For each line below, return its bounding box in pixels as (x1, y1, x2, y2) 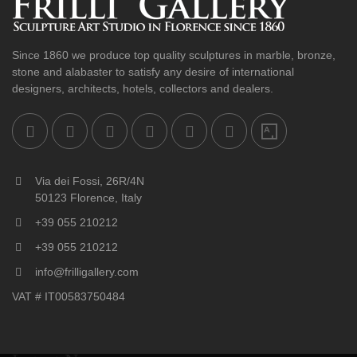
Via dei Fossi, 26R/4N (32, 175, 144, 188)
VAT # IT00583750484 (12, 290, 125, 304)
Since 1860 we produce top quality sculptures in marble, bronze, (12, 49, 335, 62)
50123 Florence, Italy (32, 191, 142, 205)
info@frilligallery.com (32, 265, 139, 279)
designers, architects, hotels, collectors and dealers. (12, 82, 273, 96)
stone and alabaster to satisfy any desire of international (12, 65, 294, 79)
